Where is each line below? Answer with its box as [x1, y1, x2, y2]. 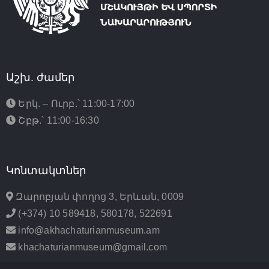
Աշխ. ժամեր [6, 71, 74, 84]
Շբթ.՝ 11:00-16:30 [16, 115, 99, 126]
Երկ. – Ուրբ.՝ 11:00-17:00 [16, 98, 135, 109]
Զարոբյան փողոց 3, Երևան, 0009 [13, 192, 184, 202]
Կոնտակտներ [6, 165, 86, 177]
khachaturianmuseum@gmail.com [16, 242, 168, 253]
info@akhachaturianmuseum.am [16, 225, 160, 236]
